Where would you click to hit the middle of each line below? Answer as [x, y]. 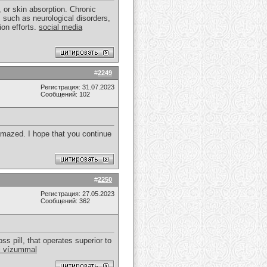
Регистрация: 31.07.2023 [77, 87]
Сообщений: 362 [65, 201]
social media [60, 27]
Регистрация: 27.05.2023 [77, 194]
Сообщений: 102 [65, 94]
